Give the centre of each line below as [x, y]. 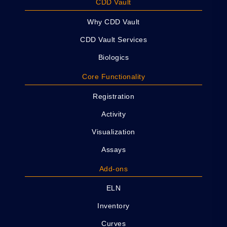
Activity [113, 114]
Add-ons [113, 168]
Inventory [113, 206]
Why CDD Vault [113, 22]
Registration [113, 96]
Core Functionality [113, 76]
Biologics [113, 58]
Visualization [113, 131]
